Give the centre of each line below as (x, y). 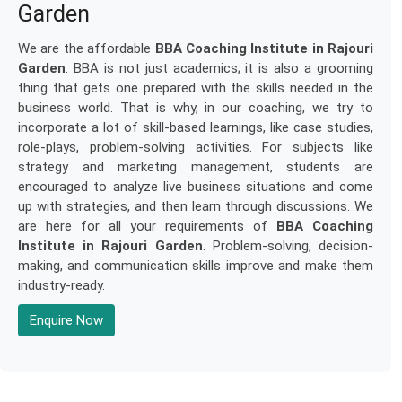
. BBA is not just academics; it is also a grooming (219, 68)
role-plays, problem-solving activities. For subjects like (196, 147)
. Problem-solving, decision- (288, 246)
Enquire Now (66, 320)
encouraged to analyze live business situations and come (196, 187)
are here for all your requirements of (147, 226)
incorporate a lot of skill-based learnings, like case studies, (196, 127)
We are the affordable (87, 48)
